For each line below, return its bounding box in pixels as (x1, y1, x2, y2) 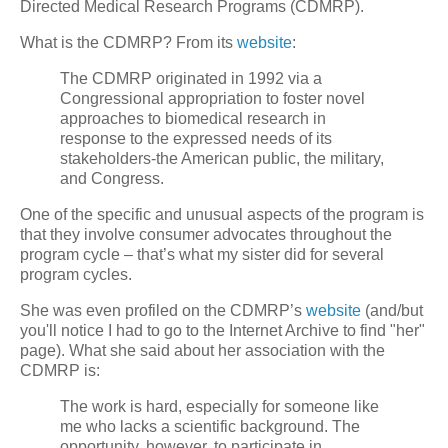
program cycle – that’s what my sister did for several (20, 245, 384, 263)
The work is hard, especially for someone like (60, 397, 379, 415)
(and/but (361, 301, 423, 319)
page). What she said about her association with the (20, 341, 385, 359)
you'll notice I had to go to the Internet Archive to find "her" (20, 321, 425, 339)
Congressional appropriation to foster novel (60, 90, 365, 108)
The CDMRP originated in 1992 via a (60, 70, 322, 88)
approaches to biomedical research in (60, 110, 326, 128)
